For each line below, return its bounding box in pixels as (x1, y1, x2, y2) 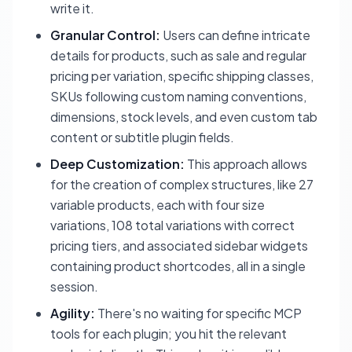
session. (50, 278, 98, 295)
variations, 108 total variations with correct (50, 217, 295, 234)
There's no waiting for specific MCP (95, 305, 302, 322)
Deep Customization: (50, 156, 185, 173)
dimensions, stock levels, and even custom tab (50, 108, 317, 126)
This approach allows (185, 156, 307, 173)
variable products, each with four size (50, 196, 265, 214)
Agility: (50, 305, 95, 322)
